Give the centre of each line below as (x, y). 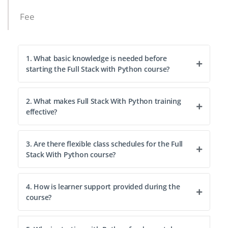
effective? (42, 112)
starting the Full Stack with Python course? (98, 69)
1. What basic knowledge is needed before (96, 59)
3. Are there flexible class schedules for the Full (105, 144)
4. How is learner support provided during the (103, 187)
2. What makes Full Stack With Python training (104, 101)
